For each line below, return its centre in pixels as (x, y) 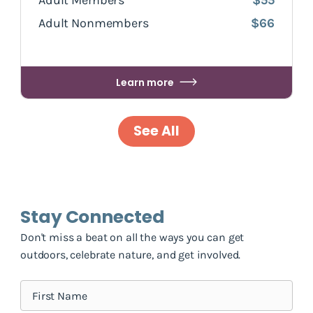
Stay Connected (93, 217)
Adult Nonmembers (94, 23)
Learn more (145, 83)
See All (156, 131)
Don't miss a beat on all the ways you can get (132, 238)
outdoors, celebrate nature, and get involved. (131, 255)
